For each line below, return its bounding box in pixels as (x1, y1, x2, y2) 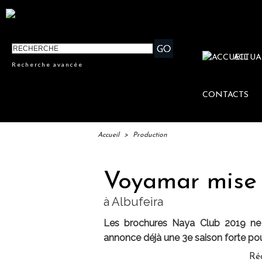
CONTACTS (202, 91, 249, 100)
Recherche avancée (12, 61, 84, 68)
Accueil (98, 132, 119, 139)
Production (133, 132, 167, 139)
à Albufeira (104, 195, 163, 209)
